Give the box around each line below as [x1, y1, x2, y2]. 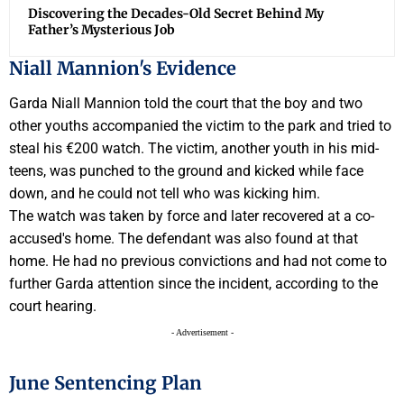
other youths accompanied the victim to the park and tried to [9, 116, 391, 134]
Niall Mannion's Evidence [9, 57, 236, 80]
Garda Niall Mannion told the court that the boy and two [9, 94, 363, 112]
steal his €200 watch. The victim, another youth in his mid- [9, 139, 379, 157]
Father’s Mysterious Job [28, 22, 175, 39]
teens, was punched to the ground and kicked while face [9, 161, 363, 179]
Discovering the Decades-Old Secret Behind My [28, 5, 324, 23]
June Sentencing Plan [9, 371, 202, 394]
